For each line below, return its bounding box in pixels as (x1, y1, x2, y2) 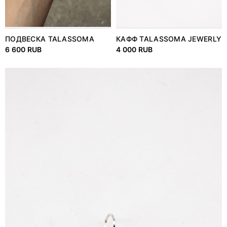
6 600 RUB (5, 45, 42, 54)
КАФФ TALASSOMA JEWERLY (116, 34, 222, 44)
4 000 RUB (116, 45, 153, 54)
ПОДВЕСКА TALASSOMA (5, 34, 95, 44)
